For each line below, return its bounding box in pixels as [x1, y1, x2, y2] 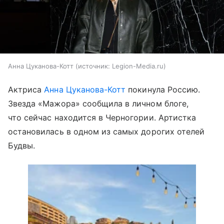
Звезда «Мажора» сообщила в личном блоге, [8, 98, 188, 109]
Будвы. [8, 140, 35, 151]
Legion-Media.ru [112, 62, 163, 70]
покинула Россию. [125, 84, 200, 95]
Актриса [8, 84, 44, 95]
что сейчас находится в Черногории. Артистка [8, 112, 196, 123]
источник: [78, 62, 110, 70]
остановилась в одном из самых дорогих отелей [8, 126, 205, 137]
